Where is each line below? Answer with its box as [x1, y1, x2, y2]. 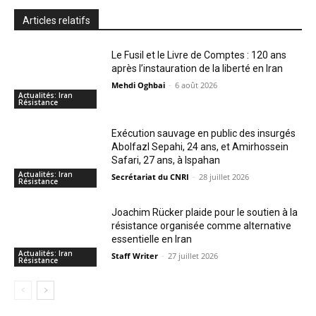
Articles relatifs [23, 14, 90, 26]
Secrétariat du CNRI [111, 171, 190, 183]
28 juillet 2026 [199, 171, 250, 183]
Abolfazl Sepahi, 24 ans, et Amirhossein [111, 141, 289, 153]
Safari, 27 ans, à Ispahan [111, 154, 221, 166]
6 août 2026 [175, 79, 218, 90]
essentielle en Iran [111, 233, 193, 245]
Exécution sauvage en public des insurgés [111, 128, 296, 140]
